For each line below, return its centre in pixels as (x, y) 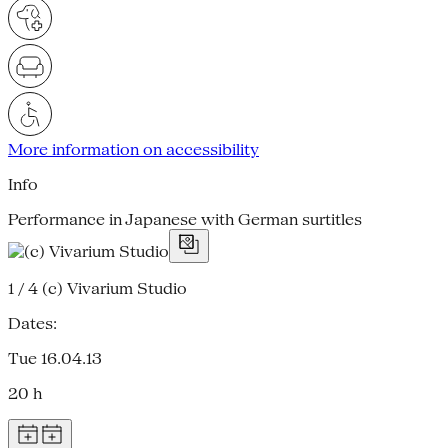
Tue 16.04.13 (55, 358)
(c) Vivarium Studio (112, 288)
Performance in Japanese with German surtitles (185, 219)
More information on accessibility (133, 149)
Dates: (32, 323)
